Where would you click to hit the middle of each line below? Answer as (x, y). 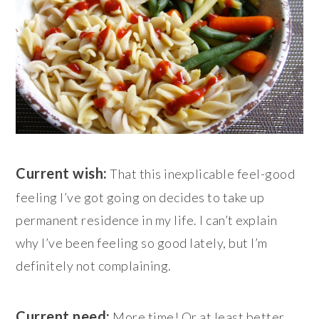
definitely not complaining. (94, 265)
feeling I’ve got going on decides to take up (140, 197)
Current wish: (62, 173)
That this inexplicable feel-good (201, 173)
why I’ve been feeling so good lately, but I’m (142, 242)
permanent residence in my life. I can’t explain (147, 220)
